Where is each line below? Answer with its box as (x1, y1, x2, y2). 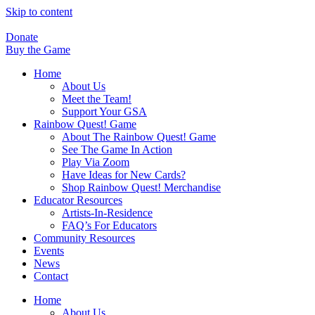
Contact (34, 270, 68, 282)
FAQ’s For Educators (62, 219, 157, 231)
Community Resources (34, 232, 135, 244)
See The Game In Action (62, 143, 172, 155)
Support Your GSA (62, 105, 147, 117)
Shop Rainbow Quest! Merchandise (62, 181, 221, 193)
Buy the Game (6, 44, 70, 56)
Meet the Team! (62, 93, 131, 105)
